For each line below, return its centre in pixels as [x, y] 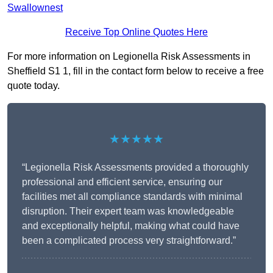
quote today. [34, 86]
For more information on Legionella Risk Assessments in [129, 57]
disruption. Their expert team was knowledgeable [128, 211]
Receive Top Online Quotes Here [136, 32]
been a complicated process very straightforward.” [129, 241]
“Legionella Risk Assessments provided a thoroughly [135, 168]
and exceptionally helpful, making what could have [131, 226]
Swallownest [35, 8]
